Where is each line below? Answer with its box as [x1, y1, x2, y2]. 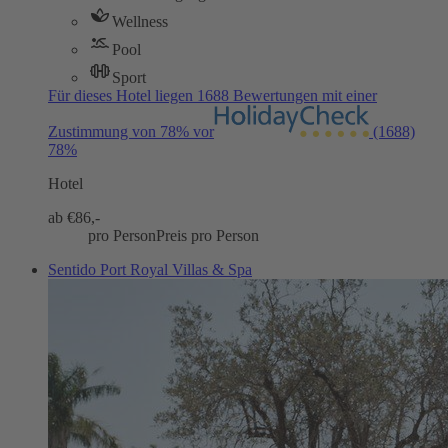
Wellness [112, 13, 168, 31]
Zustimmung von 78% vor [48, 123, 214, 141]
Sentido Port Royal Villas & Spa [48, 261, 252, 279]
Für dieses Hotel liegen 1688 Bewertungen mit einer [48, 87, 377, 105]
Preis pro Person [156, 227, 259, 245]
